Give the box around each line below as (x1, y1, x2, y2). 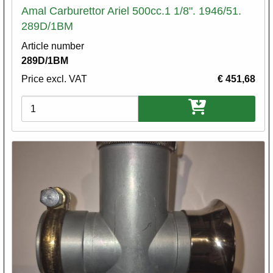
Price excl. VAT (21, 74, 87, 85)
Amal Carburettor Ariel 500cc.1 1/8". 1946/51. (21, 5, 241, 18)
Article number (21, 41, 84, 52)
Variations (21, 97, 65, 108)
